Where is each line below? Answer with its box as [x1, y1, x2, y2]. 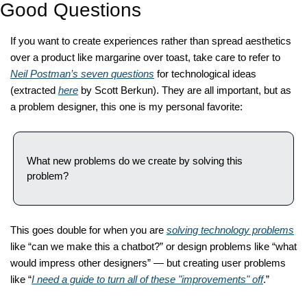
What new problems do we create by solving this [27, 156, 243, 167]
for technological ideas [154, 69, 256, 79]
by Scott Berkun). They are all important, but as [78, 85, 291, 96]
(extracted [10, 85, 58, 96]
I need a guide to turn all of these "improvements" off [32, 274, 263, 285]
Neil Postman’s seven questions [10, 69, 154, 79]
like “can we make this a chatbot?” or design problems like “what [10, 241, 297, 252]
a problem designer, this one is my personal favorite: [10, 101, 245, 112]
